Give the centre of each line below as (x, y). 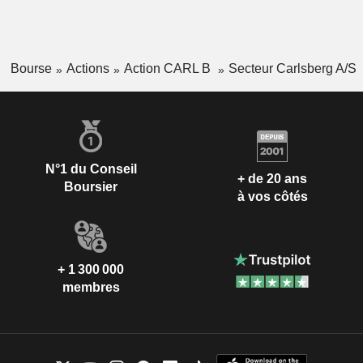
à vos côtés (272, 197)
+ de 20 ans (272, 179)
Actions (88, 69)
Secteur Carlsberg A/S (292, 69)
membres (91, 287)
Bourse (31, 69)
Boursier (91, 186)
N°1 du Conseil (91, 169)
